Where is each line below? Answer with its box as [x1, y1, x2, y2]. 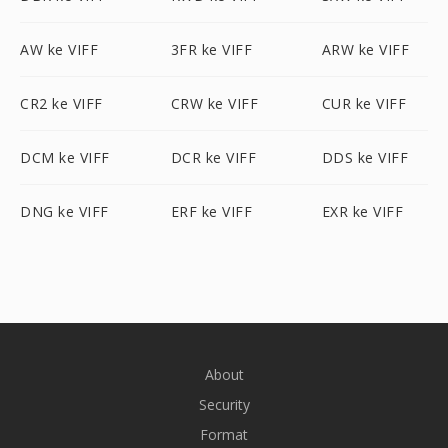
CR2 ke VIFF [20, 94, 103, 113]
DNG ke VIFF [20, 202, 109, 221]
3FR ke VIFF [170, 40, 253, 59]
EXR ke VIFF [321, 202, 404, 221]
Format [200, 425, 248, 444]
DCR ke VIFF [170, 148, 257, 167]
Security [198, 395, 250, 414]
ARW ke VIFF [321, 40, 410, 59]
